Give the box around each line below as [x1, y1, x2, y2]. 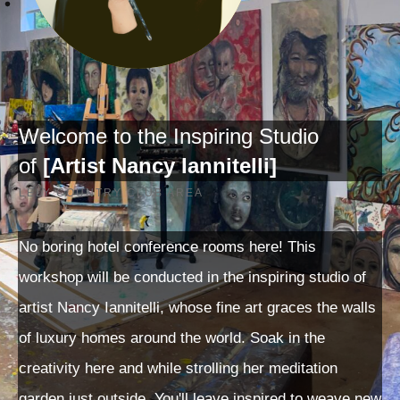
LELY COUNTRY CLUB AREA [19, 186, 204, 199]
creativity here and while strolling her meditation [19, 359, 337, 377]
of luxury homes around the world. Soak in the [19, 329, 325, 346]
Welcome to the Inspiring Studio [19, 123, 319, 148]
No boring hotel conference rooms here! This [19, 237, 316, 255]
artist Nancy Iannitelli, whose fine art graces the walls [19, 298, 376, 316]
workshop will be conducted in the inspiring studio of [19, 268, 366, 286]
